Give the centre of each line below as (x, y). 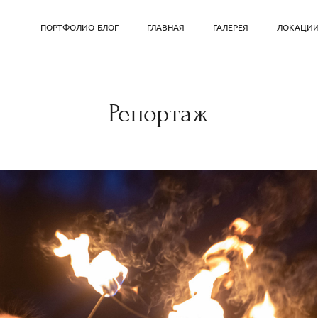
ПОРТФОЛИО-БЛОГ (80, 27)
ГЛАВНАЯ (166, 27)
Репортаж (159, 114)
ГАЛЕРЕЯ (231, 27)
